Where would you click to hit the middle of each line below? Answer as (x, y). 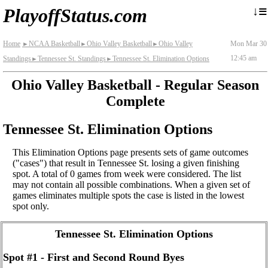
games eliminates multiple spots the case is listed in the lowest (128, 195)
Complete (135, 101)
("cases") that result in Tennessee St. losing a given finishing (126, 163)
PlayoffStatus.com (75, 16)
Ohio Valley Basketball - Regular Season (135, 85)
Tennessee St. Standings (72, 59)
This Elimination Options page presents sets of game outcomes (130, 152)
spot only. (31, 206)
